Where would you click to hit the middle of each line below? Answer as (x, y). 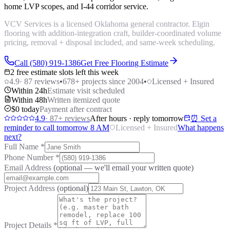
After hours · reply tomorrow (137, 118)
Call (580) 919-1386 (47, 63)
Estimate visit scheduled (86, 90)
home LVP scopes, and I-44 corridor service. (76, 6)
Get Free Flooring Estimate (124, 63)
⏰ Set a (204, 118)
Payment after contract (76, 109)
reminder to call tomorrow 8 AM (57, 127)
